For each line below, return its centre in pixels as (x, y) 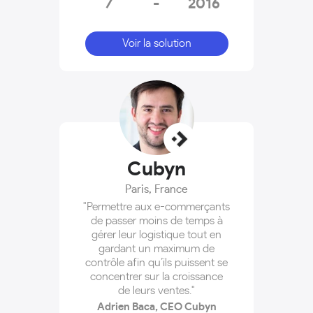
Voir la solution (156, 43)
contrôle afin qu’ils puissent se (156, 262)
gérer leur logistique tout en (156, 234)
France (171, 189)
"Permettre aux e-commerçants (156, 206)
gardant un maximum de (156, 248)
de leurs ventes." (156, 290)
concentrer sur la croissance (156, 276)
